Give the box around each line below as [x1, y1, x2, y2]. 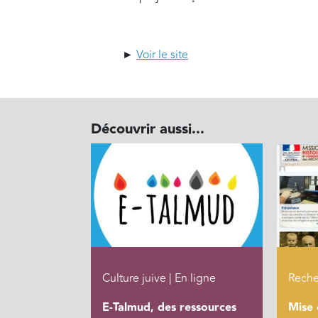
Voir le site [136, 46, 188, 64]
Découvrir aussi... [90, 118, 204, 141]
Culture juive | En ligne [102, 269, 216, 287]
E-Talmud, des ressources [102, 298, 236, 317]
